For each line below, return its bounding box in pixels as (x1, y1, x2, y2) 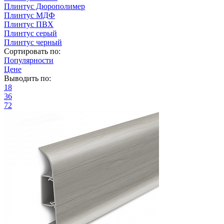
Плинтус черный (4, 37, 62, 46)
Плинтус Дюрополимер (4, 1, 85, 10)
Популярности (4, 55, 53, 64)
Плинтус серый (4, 28, 57, 37)
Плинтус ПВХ (4, 19, 53, 28)
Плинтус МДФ (4, 10, 55, 19)
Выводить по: (4, 73, 51, 82)
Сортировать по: (4, 46, 60, 55)
